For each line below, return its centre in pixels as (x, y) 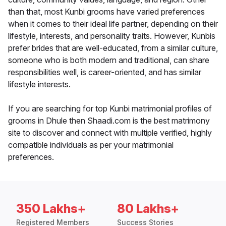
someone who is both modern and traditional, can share (109, 60)
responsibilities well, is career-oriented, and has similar (105, 72)
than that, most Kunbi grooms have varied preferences (106, 12)
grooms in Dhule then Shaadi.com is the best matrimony (109, 121)
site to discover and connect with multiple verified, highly (110, 133)
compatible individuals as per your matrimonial (91, 145)
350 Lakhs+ (51, 209)
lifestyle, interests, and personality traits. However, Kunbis (112, 36)
